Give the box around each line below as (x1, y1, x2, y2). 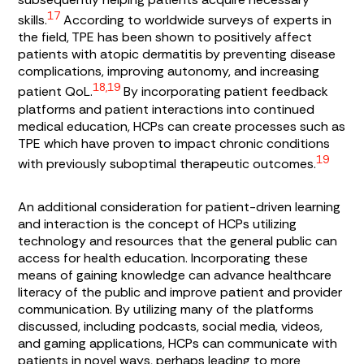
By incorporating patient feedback (120, 83, 329, 101)
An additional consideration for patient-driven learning (18, 197, 341, 215)
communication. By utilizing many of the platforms (18, 300, 314, 318)
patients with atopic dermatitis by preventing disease (18, 45, 336, 63)
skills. (18, 11, 48, 29)
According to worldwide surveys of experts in (60, 11, 332, 29)
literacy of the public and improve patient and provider (18, 283, 343, 301)
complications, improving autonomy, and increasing (18, 63, 320, 80)
